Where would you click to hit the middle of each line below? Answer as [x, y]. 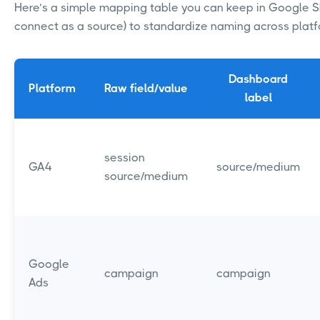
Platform [52, 89]
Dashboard [258, 79]
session [125, 158]
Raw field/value [146, 89]
